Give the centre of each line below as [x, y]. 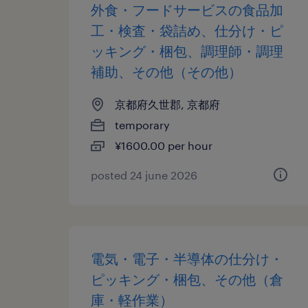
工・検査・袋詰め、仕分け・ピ [187, 30]
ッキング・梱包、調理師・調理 [187, 51]
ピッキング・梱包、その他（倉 [187, 279]
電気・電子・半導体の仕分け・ [187, 258]
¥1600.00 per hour [164, 145]
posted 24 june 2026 [144, 175]
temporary [142, 125]
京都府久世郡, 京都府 [167, 104]
